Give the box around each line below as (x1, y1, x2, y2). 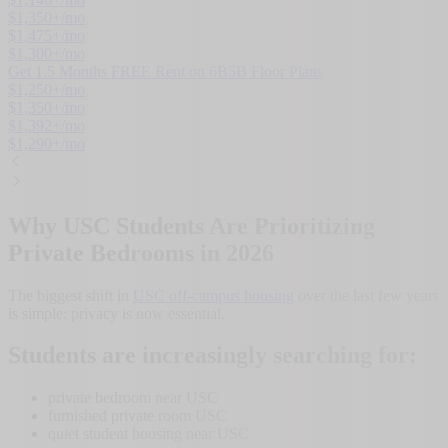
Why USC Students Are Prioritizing (8, 212, 375, 239)
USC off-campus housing (133, 286, 294, 304)
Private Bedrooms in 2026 (8, 239, 274, 266)
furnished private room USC (48, 407, 227, 425)
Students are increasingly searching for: (8, 342, 417, 369)
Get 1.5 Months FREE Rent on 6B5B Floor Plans (8, 62, 323, 80)
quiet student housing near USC (48, 425, 249, 443)
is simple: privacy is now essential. (8, 304, 225, 322)
